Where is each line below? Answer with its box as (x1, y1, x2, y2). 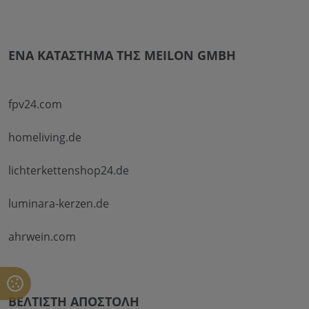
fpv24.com (8, 97, 62, 112)
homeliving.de (8, 130, 81, 146)
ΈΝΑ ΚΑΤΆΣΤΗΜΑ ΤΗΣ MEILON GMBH (8, 47, 236, 64)
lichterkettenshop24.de (8, 163, 129, 179)
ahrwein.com (8, 229, 76, 245)
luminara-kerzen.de (8, 196, 109, 212)
